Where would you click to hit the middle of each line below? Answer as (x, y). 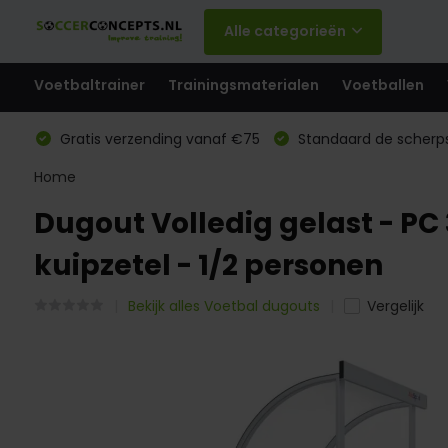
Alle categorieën (284, 31)
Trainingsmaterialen (243, 85)
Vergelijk (395, 306)
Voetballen (382, 85)
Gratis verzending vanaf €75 (157, 139)
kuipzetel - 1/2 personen (208, 265)
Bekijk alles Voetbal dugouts (223, 306)
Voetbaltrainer (89, 85)
